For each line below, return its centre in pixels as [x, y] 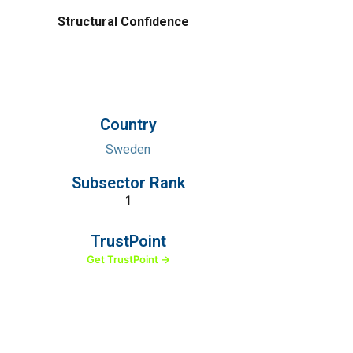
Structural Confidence [123, 22]
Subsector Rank [128, 183]
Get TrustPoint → [128, 259]
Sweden [128, 149]
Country [128, 124]
